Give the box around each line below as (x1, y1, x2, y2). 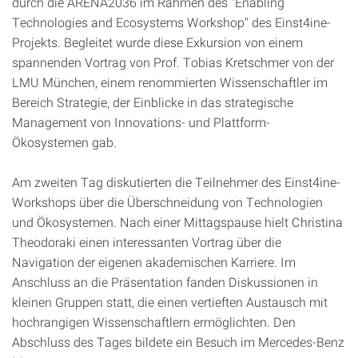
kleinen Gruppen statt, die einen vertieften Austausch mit (12, 293, 328, 310)
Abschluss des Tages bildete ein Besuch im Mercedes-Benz (12, 333, 344, 350)
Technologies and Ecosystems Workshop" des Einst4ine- (12, 14, 331, 30)
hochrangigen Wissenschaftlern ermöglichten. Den (12, 313, 296, 330)
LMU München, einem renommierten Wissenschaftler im (12, 74, 328, 90)
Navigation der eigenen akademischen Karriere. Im (12, 253, 296, 270)
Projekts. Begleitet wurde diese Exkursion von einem (12, 34, 303, 50)
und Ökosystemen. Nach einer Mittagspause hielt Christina (12, 213, 343, 230)
